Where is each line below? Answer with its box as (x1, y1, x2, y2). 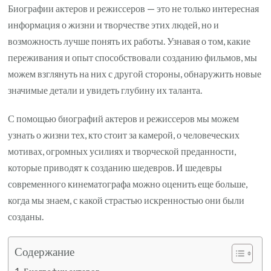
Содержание (15, 244, 75, 259)
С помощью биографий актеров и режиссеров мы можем (8, 113, 240, 125)
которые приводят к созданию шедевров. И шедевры (8, 162, 223, 174)
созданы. (8, 211, 44, 223)
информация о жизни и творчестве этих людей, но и (8, 19, 220, 31)
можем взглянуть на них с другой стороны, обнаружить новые (8, 68, 262, 80)
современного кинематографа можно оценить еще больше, (8, 178, 248, 190)
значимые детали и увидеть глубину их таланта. (8, 84, 203, 96)
